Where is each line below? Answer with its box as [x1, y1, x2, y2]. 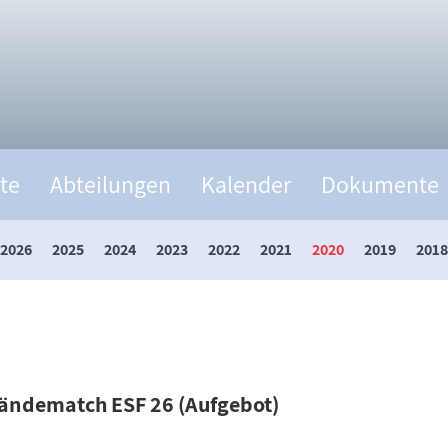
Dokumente [321, 167, 439, 200]
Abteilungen [50, 167, 171, 200]
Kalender [201, 167, 291, 200]
